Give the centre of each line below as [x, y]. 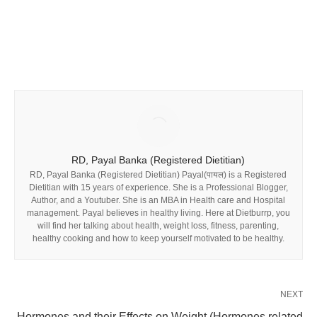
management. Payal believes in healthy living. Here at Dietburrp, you [158, 213]
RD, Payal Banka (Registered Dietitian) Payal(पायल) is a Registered [158, 175]
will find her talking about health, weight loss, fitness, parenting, [158, 226]
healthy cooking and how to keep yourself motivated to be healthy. [158, 239]
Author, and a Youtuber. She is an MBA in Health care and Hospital [158, 201]
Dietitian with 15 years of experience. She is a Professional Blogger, [158, 188]
